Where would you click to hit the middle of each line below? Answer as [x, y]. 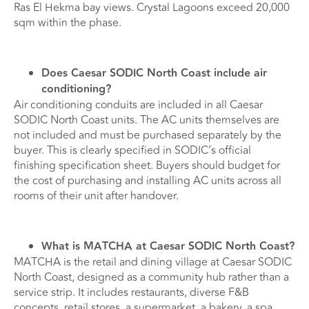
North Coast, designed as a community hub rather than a [151, 278]
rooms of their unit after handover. [96, 196]
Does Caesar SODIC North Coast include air [154, 74]
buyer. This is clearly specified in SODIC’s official [132, 151]
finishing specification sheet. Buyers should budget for [147, 166]
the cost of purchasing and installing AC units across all [148, 181]
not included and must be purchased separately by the [148, 136]
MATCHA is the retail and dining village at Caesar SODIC [153, 262]
